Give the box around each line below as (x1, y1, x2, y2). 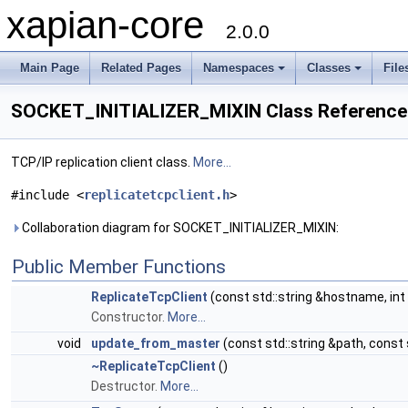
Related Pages (101, 61, 181, 75)
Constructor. (91, 310, 168, 325)
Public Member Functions (12, 256, 226, 279)
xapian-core (6, 4, 226, 46)
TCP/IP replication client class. (11, 155, 193, 170)
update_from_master (91, 336, 220, 352)
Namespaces (203, 61, 274, 75)
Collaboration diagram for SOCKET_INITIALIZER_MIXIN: (19, 220, 339, 236)
